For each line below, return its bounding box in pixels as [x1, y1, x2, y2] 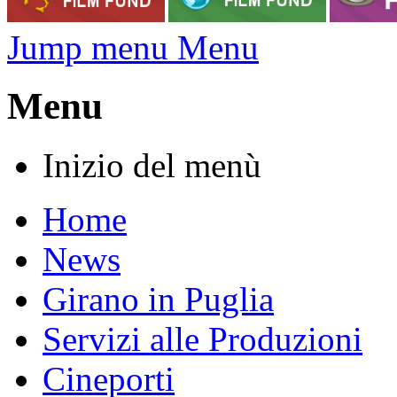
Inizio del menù [43, 146, 261, 185]
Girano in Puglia [43, 280, 274, 319]
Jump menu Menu [7, 27, 259, 66]
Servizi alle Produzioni [43, 320, 362, 359]
